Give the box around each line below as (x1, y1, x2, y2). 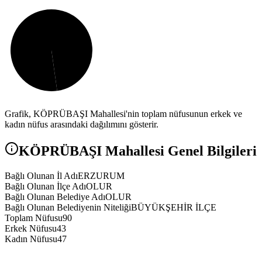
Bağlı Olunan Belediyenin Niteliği (5, 202, 131, 213)
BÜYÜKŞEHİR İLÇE (131, 202, 216, 213)
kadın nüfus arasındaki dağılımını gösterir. (5, 119, 158, 130)
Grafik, (5, 109, 33, 119)
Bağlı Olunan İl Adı (5, 171, 78, 181)
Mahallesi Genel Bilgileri (102, 143, 257, 159)
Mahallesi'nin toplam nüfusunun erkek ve (88, 109, 242, 119)
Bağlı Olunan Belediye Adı (5, 192, 105, 202)
